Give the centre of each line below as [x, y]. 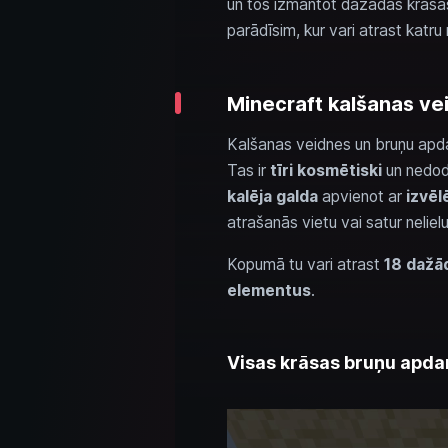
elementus [268, 290]
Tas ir [248, 170]
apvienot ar [361, 196]
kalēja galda [272, 196]
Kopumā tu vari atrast [305, 264]
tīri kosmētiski [325, 170]
